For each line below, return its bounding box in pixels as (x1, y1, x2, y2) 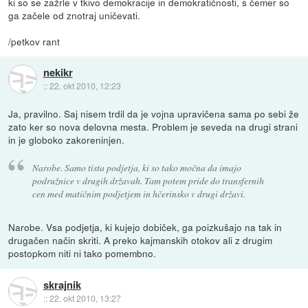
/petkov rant (8, 34, 60, 48)
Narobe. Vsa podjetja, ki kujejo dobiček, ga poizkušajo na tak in (8, 220, 283, 234)
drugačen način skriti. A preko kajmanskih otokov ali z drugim (8, 233, 273, 247)
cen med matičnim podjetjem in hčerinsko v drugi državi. (32, 187, 245, 201)
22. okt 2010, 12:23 (49, 79, 121, 91)
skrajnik (43, 276, 81, 292)
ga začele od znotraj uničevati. (8, 8, 141, 22)
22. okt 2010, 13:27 (49, 291, 121, 304)
